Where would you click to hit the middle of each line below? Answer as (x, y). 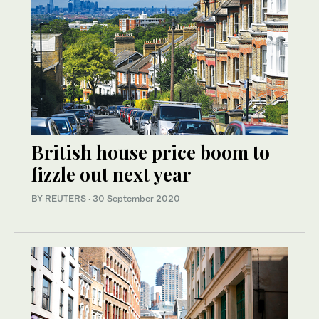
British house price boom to (151, 152)
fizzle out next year (111, 174)
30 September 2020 (136, 199)
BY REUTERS (60, 199)
